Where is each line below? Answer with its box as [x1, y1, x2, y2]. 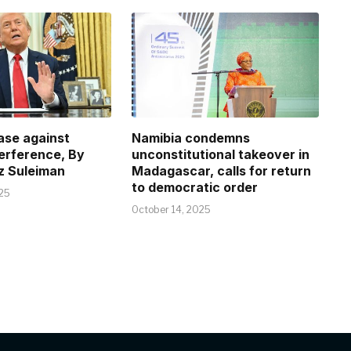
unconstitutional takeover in [132, 146, 310, 162]
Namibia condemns [132, 129, 251, 146]
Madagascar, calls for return [132, 162, 312, 179]
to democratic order [132, 179, 259, 195]
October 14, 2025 [132, 203, 212, 215]
